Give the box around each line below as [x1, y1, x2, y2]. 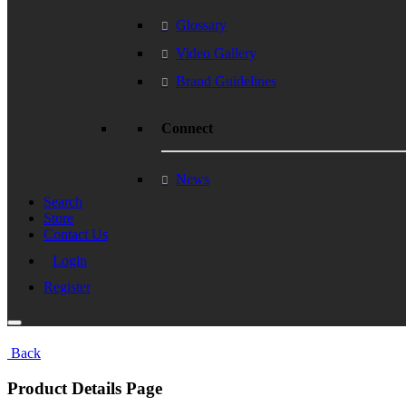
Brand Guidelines [176, 73, 276, 90]
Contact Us [43, 226, 108, 242]
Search [43, 193, 82, 209]
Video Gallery [176, 45, 256, 62]
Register [43, 278, 91, 295]
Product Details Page [7, 378, 162, 398]
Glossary [176, 17, 227, 34]
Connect [161, 120, 213, 136]
